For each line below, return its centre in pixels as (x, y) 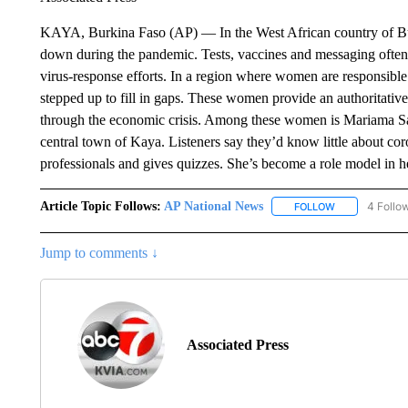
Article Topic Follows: (100, 206)
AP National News (213, 206)
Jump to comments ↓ (99, 252)
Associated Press (237, 344)
